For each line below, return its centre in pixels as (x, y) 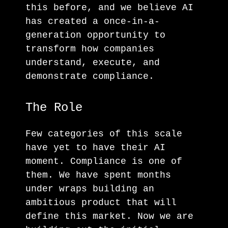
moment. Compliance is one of (104, 161)
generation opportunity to (95, 35)
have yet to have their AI (95, 147)
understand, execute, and (93, 62)
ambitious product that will (101, 202)
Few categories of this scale (104, 134)
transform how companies (90, 49)
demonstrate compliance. (90, 76)
